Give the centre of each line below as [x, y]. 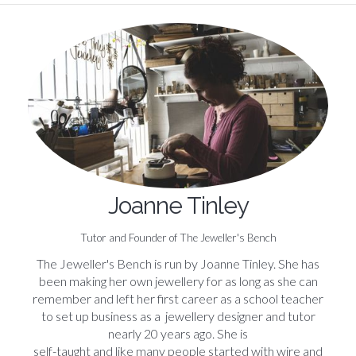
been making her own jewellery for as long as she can [178, 281]
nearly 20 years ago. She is [178, 333]
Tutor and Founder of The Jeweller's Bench [178, 237]
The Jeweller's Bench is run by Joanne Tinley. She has [178, 263]
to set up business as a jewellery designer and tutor [178, 315]
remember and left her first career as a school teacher [178, 298]
